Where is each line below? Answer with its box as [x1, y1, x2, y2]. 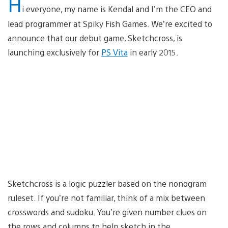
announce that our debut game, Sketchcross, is [8, 32, 182, 43]
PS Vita [101, 46, 128, 58]
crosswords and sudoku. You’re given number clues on [8, 206, 207, 217]
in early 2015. [128, 46, 179, 58]
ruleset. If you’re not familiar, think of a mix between [8, 192, 205, 203]
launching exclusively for [8, 46, 101, 58]
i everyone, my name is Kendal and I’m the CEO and [22, 3, 212, 14]
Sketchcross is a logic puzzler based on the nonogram [8, 178, 207, 189]
